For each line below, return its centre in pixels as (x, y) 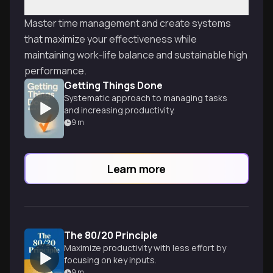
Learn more (136, 168)
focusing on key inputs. (110, 260)
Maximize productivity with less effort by (145, 248)
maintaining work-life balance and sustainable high (136, 55)
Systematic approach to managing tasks (146, 98)
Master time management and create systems (128, 23)
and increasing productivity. (119, 110)
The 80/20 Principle (111, 235)
